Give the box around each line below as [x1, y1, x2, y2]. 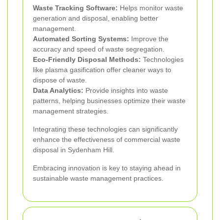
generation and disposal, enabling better [33, 14, 158, 22]
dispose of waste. [33, 76, 87, 84]
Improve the [129, 34, 168, 43]
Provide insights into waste [83, 86, 168, 94]
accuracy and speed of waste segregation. [33, 45, 165, 53]
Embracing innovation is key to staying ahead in [33, 164, 181, 172]
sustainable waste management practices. [33, 174, 164, 182]
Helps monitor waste [118, 3, 183, 12]
